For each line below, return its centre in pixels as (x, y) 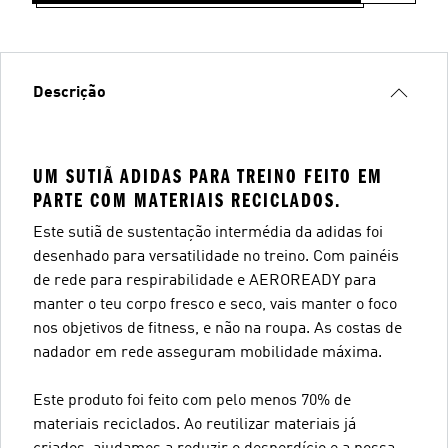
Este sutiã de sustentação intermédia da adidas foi (208, 232)
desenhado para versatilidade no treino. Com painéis (216, 256)
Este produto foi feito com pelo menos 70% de (192, 400)
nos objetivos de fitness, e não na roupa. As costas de (217, 328)
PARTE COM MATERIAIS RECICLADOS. (187, 200)
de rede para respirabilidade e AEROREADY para (204, 280)
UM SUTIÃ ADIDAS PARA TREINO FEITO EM (208, 176)
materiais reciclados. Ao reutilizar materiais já (194, 424)
